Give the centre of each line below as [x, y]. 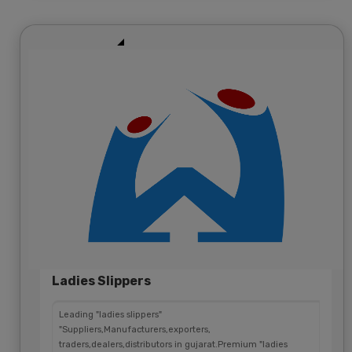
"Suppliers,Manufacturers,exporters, [135, 329]
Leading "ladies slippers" [110, 314]
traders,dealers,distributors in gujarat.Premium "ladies [173, 344]
